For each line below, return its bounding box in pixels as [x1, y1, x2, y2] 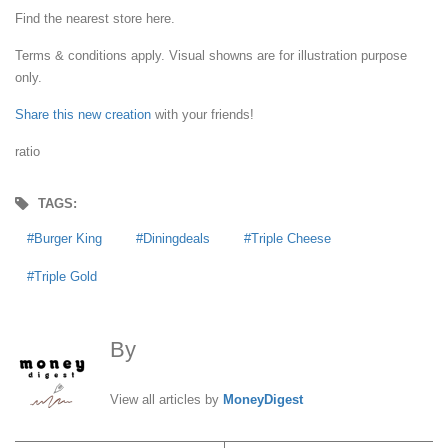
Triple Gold [34, 269, 97, 284]
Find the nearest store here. [15, 11, 175, 26]
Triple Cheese [251, 231, 331, 246]
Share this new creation [15, 107, 151, 122]
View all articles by [109, 392, 223, 407]
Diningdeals [143, 231, 210, 246]
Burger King [34, 231, 102, 246]
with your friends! [151, 107, 254, 122]
